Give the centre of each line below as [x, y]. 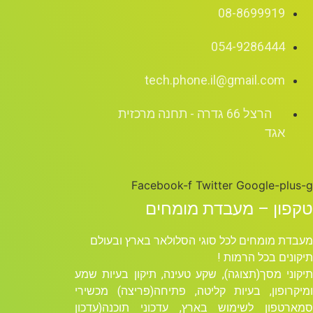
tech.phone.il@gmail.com [215, 80]
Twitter [214, 185]
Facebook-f [162, 185]
